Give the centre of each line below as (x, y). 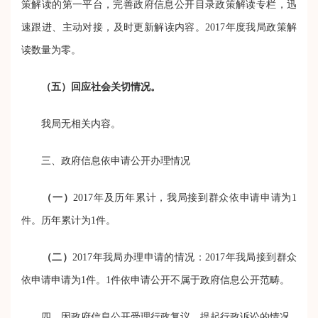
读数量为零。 (51, 50)
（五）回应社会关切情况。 (101, 87)
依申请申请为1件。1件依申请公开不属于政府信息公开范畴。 (155, 280)
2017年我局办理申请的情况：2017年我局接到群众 (185, 257)
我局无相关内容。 (71, 124)
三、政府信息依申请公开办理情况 (106, 160)
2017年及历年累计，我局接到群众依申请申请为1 (185, 197)
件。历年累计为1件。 (68, 220)
